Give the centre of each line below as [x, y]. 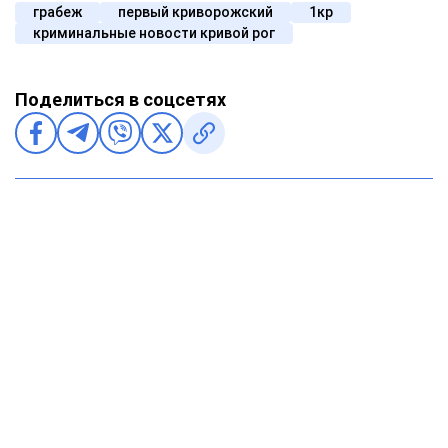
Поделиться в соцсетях [120, 99]
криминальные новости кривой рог [154, 32]
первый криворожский [195, 11]
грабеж [57, 11]
